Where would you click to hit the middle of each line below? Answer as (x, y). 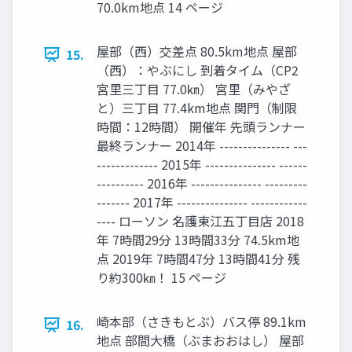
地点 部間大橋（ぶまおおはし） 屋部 (200, 341)
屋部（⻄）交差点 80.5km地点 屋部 (197, 51)
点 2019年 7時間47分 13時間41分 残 (198, 259)
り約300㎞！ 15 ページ (161, 278)
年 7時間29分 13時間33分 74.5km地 (198, 240)
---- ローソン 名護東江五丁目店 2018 (200, 221)
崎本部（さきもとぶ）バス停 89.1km (202, 322)
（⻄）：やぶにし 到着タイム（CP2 (198, 70)
